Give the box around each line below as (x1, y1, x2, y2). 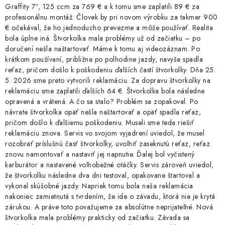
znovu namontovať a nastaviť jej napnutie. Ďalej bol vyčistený (5, 149, 195, 160)
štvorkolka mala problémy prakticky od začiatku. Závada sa (5, 212, 190, 223)
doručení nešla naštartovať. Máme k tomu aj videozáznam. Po (5, 44, 200, 54)
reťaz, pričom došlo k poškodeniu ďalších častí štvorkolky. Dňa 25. (5, 65, 215, 75)
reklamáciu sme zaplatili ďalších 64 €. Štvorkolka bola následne (5, 86, 205, 96)
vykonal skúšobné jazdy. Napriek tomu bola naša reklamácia (5, 181, 193, 191)
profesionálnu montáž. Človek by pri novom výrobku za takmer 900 (5, 12, 218, 23)
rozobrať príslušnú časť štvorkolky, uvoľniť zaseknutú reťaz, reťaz (5, 139, 210, 149)
